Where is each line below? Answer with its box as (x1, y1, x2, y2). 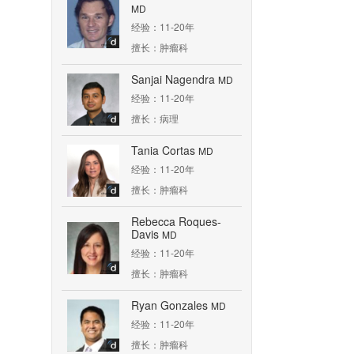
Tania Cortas (131, 142, 198, 158)
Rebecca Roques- (131, 213, 221, 229)
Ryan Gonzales (131, 297, 211, 313)
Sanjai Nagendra (131, 71, 218, 87)
